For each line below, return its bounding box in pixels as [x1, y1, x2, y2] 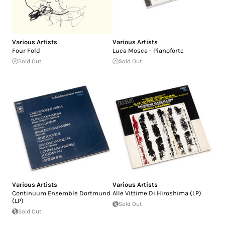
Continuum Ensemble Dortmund [12, 189, 110, 197]
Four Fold [12, 46, 40, 54]
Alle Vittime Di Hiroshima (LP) [113, 189, 201, 197]
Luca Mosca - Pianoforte [113, 46, 184, 54]
